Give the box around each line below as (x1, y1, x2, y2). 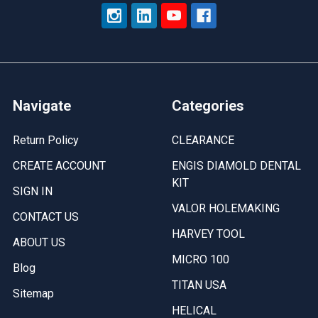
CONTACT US (13, 210, 79, 224)
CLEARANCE (172, 133, 234, 147)
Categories (172, 97, 244, 114)
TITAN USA (172, 278, 226, 292)
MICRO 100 (172, 253, 229, 266)
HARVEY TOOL (172, 227, 245, 241)
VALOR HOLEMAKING (172, 202, 280, 215)
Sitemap (13, 287, 54, 300)
